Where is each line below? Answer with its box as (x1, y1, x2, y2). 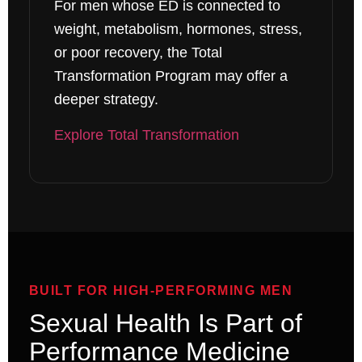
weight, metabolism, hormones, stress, (53, 21, 302, 38)
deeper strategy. (53, 91, 158, 108)
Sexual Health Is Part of (28, 309, 302, 339)
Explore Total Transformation (53, 126, 239, 143)
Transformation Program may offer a (53, 68, 288, 85)
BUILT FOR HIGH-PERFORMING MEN (28, 284, 293, 298)
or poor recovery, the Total (53, 44, 222, 61)
